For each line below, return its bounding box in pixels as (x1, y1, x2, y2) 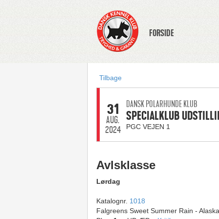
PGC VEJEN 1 (126, 123, 170, 131)
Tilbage (99, 74, 122, 82)
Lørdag (96, 177, 120, 185)
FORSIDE (149, 27, 174, 39)
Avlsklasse (96, 158, 155, 172)
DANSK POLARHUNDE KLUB (126, 99, 197, 109)
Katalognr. (96, 197, 130, 205)
